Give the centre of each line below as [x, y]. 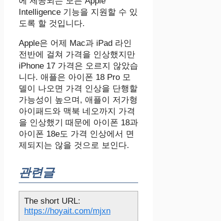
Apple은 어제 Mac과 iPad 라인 [75, 43]
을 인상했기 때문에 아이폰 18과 [78, 123]
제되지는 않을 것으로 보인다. [74, 146]
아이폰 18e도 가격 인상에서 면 [76, 134]
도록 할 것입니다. [52, 24]
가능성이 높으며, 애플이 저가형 [78, 100]
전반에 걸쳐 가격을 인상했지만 [77, 55]
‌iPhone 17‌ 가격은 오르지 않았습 [78, 66]
